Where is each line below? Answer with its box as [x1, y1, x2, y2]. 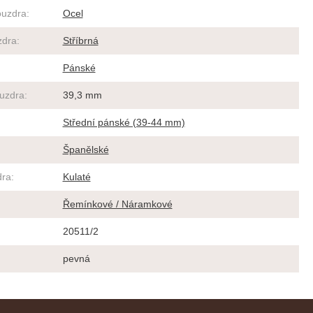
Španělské [62, 144, 109, 156]
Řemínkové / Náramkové [62, 198, 173, 210]
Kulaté [62, 171, 91, 183]
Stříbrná [62, 35, 99, 47]
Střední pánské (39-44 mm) [62, 117, 185, 129]
